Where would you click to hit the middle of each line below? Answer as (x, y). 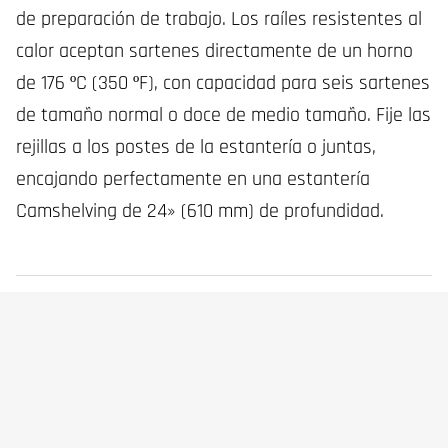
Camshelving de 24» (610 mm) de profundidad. (200, 211)
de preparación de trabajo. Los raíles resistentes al (219, 19)
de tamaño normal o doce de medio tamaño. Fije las (223, 115)
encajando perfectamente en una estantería (193, 179)
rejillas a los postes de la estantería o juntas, (196, 147)
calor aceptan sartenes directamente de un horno (214, 51)
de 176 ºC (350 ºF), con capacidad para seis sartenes (223, 83)
